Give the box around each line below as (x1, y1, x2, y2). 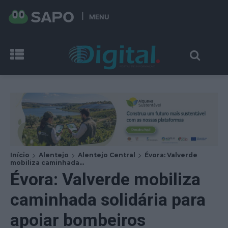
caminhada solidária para (10, 189, 206, 210)
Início (10, 151, 30, 159)
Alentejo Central (78, 151, 135, 159)
